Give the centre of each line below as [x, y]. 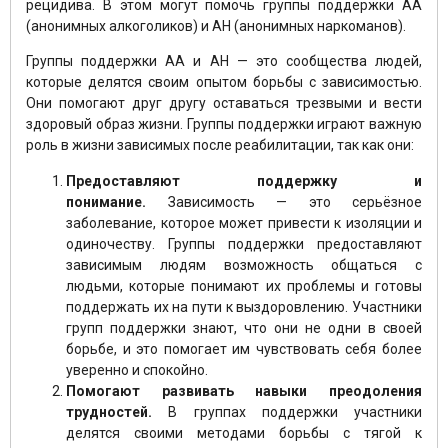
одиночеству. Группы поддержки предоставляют [244, 243]
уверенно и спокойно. [137, 369]
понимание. [106, 201]
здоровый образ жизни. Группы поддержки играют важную [224, 124]
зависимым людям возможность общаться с [244, 264]
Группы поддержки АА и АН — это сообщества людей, [224, 61]
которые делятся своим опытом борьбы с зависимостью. [224, 82]
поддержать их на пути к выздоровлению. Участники [244, 306]
